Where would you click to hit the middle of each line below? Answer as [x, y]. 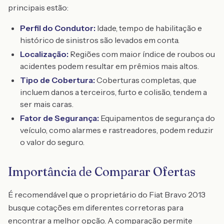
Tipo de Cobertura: [57, 80]
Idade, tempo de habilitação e [149, 28]
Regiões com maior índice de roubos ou [142, 54]
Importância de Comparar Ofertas [102, 172]
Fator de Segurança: [59, 118]
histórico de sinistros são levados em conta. [100, 40]
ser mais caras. [47, 104]
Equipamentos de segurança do [157, 118]
